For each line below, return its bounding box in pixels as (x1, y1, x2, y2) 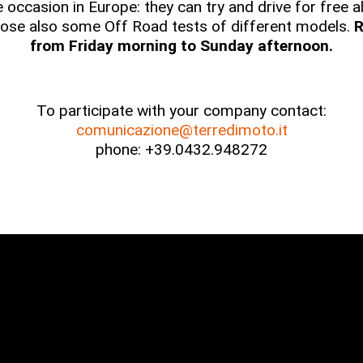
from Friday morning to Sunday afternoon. (30, 36, 333, 55)
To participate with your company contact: (36, 101, 327, 120)
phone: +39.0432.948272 (96, 140, 267, 159)
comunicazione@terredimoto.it (75, 121, 288, 139)
